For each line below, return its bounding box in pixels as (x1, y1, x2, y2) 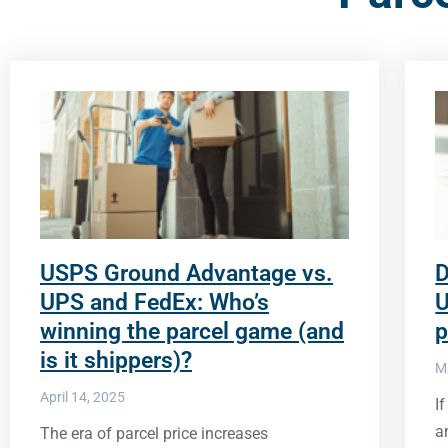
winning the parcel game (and (40, 318, 344, 346)
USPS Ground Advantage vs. (40, 260, 333, 288)
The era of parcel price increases (40, 424, 268, 444)
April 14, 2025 (40, 389, 125, 406)
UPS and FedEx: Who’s (40, 289, 269, 317)
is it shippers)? (40, 347, 192, 375)
